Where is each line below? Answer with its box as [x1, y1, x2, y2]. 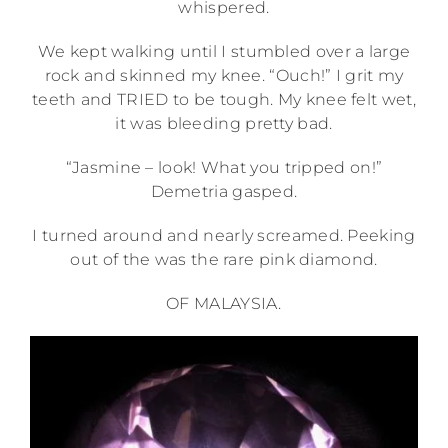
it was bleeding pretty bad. [115, 113, 333, 133]
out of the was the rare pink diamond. [70, 249, 378, 269]
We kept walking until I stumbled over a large [37, 41, 411, 61]
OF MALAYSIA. [166, 293, 282, 313]
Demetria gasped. [150, 181, 298, 201]
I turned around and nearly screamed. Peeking [32, 225, 416, 245]
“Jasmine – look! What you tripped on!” [65, 157, 383, 177]
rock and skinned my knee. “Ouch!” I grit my [44, 65, 404, 85]
